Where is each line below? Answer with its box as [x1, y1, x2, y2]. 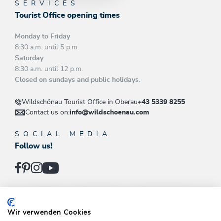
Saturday [15, 54, 43, 62]
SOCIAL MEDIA [15, 130, 111, 138]
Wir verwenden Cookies [7, 209, 91, 216]
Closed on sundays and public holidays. [15, 76, 140, 83]
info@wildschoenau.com [70, 109, 149, 116]
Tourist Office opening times [15, 11, 120, 19]
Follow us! [15, 142, 52, 150]
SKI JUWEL [65, 195, 104, 202]
